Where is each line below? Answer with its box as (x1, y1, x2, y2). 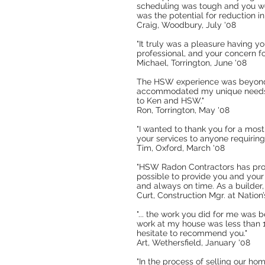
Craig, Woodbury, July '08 (137, 20, 236, 30)
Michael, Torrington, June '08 (137, 58, 247, 67)
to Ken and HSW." (137, 96, 204, 105)
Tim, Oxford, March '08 (137, 143, 225, 153)
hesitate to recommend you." (137, 228, 247, 238)
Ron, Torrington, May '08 (137, 105, 230, 115)
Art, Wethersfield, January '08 (137, 238, 250, 247)
